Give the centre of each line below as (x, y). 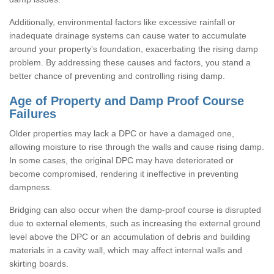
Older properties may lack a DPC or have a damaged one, (122, 133)
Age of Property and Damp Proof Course (127, 101)
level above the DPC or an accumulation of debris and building (130, 236)
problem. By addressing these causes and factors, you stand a (130, 62)
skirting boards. (39, 263)
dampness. (31, 187)
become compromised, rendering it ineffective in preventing (124, 173)
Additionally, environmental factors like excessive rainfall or (122, 22)
